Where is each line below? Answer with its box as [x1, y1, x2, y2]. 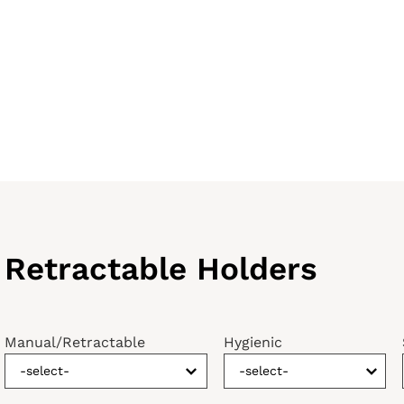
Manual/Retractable [4, 334, 145, 351]
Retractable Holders [4, 250, 327, 288]
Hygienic [223, 334, 282, 351]
